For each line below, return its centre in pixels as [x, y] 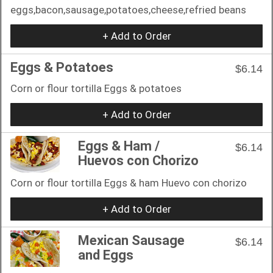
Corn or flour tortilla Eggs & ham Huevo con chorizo [129, 183]
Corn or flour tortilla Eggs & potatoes [96, 88]
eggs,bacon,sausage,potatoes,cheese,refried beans [128, 9]
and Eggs [106, 255]
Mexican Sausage [131, 240]
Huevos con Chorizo [138, 160]
